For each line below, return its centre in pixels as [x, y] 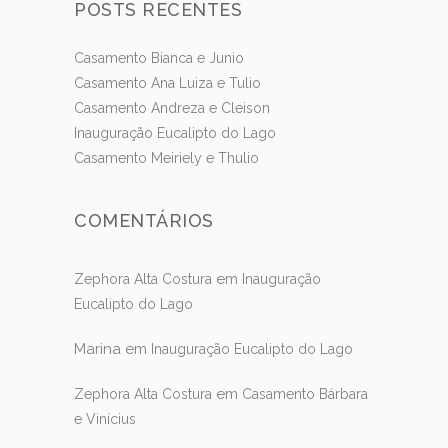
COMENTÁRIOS [144, 220]
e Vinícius [105, 418]
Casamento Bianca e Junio [159, 57]
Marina [97, 348]
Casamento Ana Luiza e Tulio [167, 82]
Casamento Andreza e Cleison [172, 107]
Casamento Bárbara [305, 393]
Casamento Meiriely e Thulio [166, 157]
